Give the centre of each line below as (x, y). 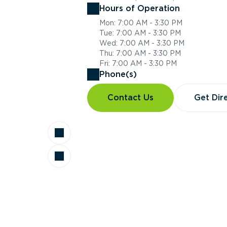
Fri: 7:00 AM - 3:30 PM (138, 63)
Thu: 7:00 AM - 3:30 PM (140, 53)
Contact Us (130, 98)
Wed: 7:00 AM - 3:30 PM (142, 43)
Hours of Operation (140, 8)
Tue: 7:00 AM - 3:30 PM (140, 33)
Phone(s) (118, 74)
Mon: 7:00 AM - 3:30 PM (141, 23)
